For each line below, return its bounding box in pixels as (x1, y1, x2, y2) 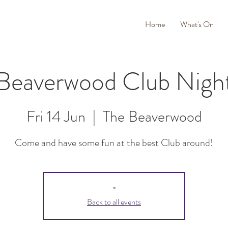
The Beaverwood (102, 106, 202, 127)
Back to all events (87, 196, 141, 208)
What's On (180, 18, 214, 30)
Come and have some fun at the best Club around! (15, 135, 213, 150)
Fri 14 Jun (26, 106, 85, 127)
